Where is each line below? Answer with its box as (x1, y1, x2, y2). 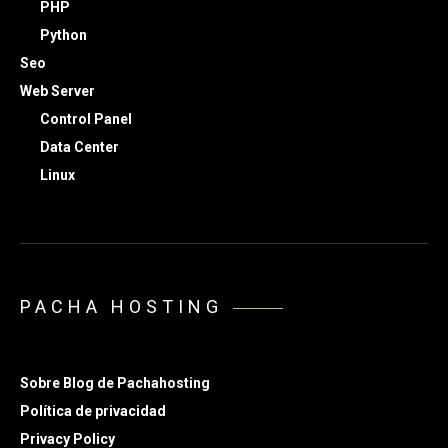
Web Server (20, 82, 95, 99)
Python (40, 26, 87, 43)
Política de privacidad (20, 402, 166, 419)
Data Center (40, 138, 119, 155)
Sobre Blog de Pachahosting (20, 374, 210, 391)
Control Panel (40, 110, 132, 127)
